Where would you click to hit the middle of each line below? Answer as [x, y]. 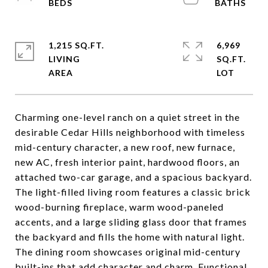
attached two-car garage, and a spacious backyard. [133, 177]
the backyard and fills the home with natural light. [130, 237]
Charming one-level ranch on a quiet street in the [127, 117]
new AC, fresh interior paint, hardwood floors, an [127, 162]
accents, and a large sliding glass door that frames [131, 222]
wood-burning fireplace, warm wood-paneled [119, 207]
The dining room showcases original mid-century [128, 252]
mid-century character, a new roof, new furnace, [125, 147]
